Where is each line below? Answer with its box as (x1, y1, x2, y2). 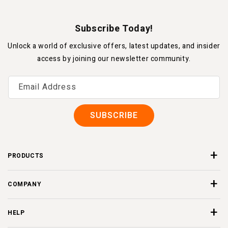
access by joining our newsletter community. (37, 53, 191, 64)
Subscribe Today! (75, 22, 153, 36)
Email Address (18, 81, 76, 93)
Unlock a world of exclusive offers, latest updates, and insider (8, 41, 220, 51)
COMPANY (8, 180, 42, 189)
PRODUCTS (8, 151, 44, 160)
